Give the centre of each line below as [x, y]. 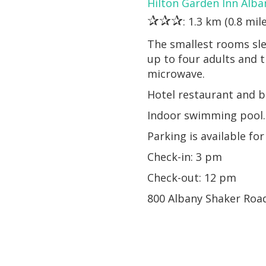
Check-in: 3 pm [185, 156]
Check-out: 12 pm [192, 177]
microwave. [176, 73]
